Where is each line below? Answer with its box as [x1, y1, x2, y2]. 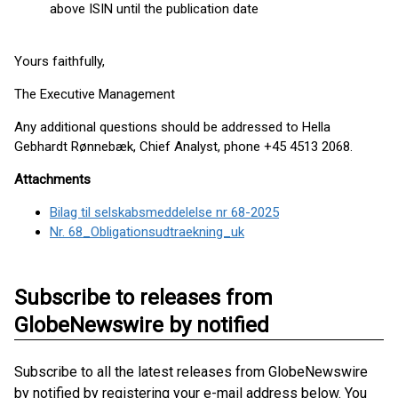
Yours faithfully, [14, 53, 105, 69]
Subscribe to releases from [14, 285, 273, 310]
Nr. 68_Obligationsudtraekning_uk [50, 224, 244, 240]
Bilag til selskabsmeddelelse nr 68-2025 [50, 204, 279, 220]
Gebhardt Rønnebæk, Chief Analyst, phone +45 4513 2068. [14, 139, 353, 155]
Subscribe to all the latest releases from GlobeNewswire [14, 363, 368, 380]
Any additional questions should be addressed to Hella [14, 119, 330, 135]
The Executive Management [14, 86, 175, 102]
